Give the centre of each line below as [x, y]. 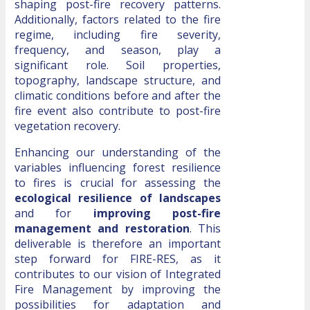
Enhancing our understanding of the [118, 153]
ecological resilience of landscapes [118, 198]
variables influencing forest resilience [118, 168]
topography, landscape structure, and [118, 81]
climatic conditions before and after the [118, 96]
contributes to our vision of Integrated [118, 274]
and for [54, 213]
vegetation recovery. [68, 126]
